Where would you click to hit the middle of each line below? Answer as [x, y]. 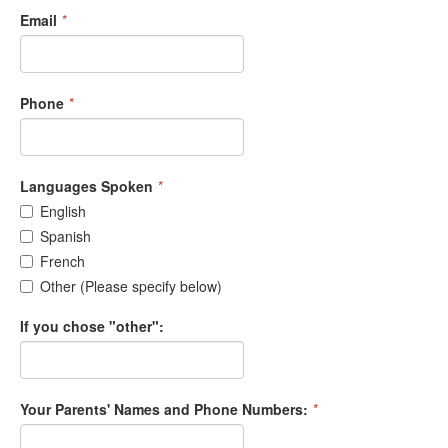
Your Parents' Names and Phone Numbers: [164, 409]
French [62, 261]
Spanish [65, 236]
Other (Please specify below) [131, 286]
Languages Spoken [86, 186]
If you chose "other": [92, 326]
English [63, 211]
